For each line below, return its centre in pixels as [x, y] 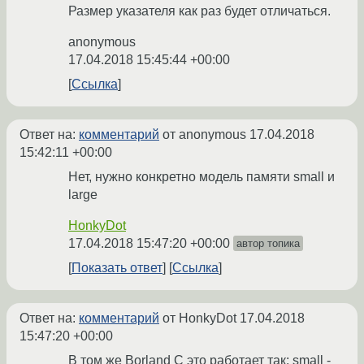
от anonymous [204, 135]
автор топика [268, 244]
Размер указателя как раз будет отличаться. [199, 11]
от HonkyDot [199, 318]
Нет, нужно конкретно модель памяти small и [201, 177]
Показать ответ [117, 268]
